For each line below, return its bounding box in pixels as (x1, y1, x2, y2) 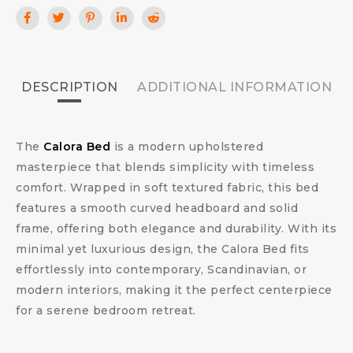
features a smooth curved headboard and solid (16, 201, 298, 215)
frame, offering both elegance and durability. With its (16, 221, 336, 236)
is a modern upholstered (110, 139, 263, 154)
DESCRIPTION (21, 80, 118, 95)
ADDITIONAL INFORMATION (137, 80, 332, 95)
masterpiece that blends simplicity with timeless (16, 160, 314, 174)
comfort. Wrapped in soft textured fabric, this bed (16, 180, 318, 195)
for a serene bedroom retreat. (16, 303, 196, 318)
